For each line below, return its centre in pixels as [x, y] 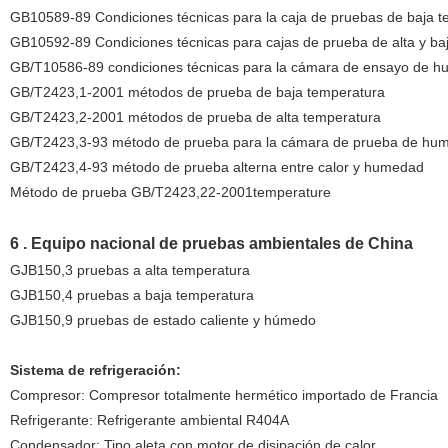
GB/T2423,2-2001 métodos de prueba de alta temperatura [195, 117]
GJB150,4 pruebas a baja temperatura [131, 295]
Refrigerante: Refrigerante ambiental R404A [149, 420]
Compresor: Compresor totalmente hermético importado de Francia [223, 395]
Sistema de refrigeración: [95, 370]
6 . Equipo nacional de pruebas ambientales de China [211, 243]
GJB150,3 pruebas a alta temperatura [129, 270]
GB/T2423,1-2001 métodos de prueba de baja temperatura [197, 92]
